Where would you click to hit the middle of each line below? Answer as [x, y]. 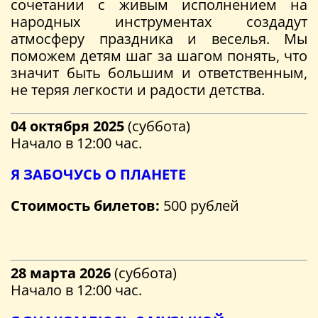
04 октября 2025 [67, 126]
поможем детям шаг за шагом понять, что [159, 55]
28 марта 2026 [61, 273]
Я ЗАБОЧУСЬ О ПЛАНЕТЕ [98, 174]
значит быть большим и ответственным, [159, 72]
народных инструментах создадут [159, 21]
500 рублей [199, 205]
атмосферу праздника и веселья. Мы [159, 38]
